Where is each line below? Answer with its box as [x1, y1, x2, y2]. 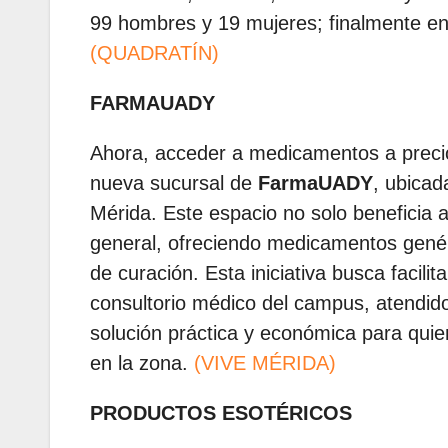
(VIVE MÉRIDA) [194, 352, 336, 375]
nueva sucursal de [90, 172, 258, 195]
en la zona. [90, 352, 194, 375]
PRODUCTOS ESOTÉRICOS [90, 402, 352, 425]
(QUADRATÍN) [90, 42, 219, 65]
